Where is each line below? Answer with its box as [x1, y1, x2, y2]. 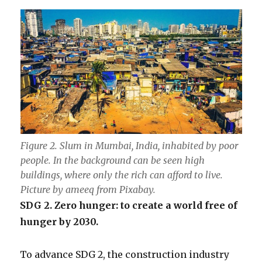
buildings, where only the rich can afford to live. [20, 169, 223, 181]
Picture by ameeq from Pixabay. [20, 184, 156, 196]
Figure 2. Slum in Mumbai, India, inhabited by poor [20, 140, 238, 152]
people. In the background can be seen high [20, 154, 205, 167]
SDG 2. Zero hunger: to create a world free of [20, 199, 238, 212]
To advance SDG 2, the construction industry [20, 249, 230, 261]
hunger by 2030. [20, 216, 99, 228]
